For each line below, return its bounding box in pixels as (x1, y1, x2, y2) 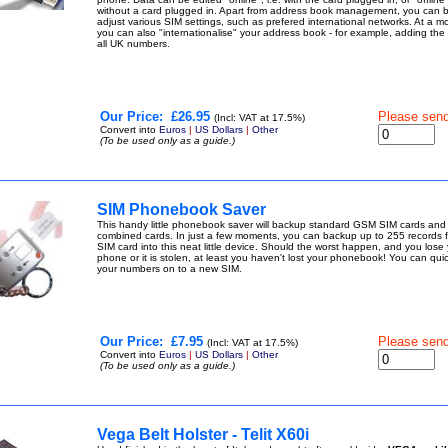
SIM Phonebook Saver (96, 201, 266, 218)
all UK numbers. (96, 38, 176, 49)
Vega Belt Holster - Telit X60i (96, 426, 309, 443)
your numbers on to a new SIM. (96, 263, 248, 274)
